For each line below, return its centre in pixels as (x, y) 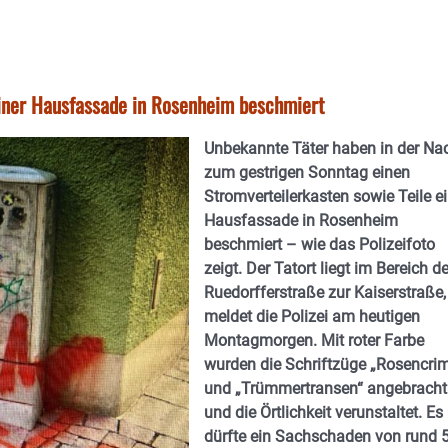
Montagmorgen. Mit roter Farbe (314, 340)
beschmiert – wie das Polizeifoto (319, 244)
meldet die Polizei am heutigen (312, 316)
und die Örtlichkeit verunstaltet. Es (323, 412)
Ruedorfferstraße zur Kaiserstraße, (325, 292)
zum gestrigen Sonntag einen (307, 172)
